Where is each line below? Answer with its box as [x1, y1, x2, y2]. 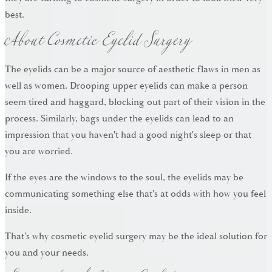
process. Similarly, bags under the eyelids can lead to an [5, 112, 234, 125]
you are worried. [5, 145, 73, 158]
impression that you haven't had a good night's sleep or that [5, 129, 251, 141]
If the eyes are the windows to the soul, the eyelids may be [5, 171, 243, 184]
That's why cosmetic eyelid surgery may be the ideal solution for [5, 230, 267, 243]
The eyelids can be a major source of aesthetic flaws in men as [5, 63, 260, 76]
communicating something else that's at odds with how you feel [5, 188, 266, 200]
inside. [5, 204, 32, 217]
